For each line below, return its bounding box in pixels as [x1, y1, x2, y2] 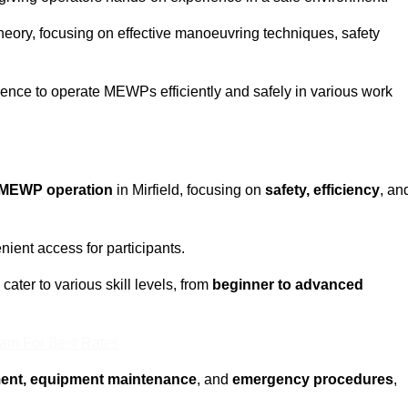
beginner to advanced [212, 277, 363, 293]
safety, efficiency [265, 182, 380, 199]
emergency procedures [232, 372, 393, 388]
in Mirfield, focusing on [113, 182, 265, 199]
